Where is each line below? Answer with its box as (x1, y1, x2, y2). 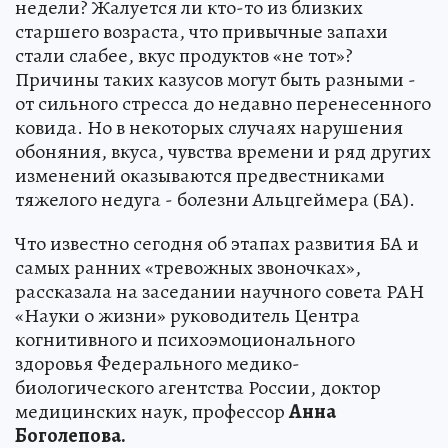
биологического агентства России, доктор (15, 373, 381, 401)
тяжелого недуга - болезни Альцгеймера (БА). (15, 185, 415, 213)
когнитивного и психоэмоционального (15, 325, 355, 353)
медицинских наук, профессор (15, 397, 289, 425)
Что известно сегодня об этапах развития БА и (15, 229, 419, 257)
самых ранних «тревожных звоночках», (15, 253, 361, 281)
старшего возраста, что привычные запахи (15, 17, 388, 45)
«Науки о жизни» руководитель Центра (15, 301, 360, 329)
